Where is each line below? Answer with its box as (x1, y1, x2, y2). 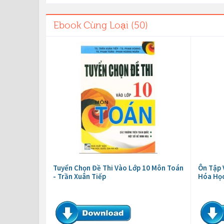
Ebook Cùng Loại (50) (53, 20, 148, 31)
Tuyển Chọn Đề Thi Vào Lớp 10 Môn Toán (53, 163, 183, 173)
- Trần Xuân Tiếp (53, 171, 106, 181)
